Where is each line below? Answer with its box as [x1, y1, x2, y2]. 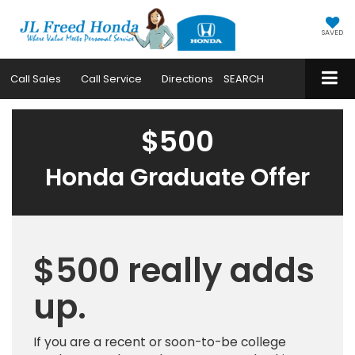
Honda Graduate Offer [45, 160, 310, 194]
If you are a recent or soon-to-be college [33, 333, 286, 350]
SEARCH [223, 71, 264, 86]
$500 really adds [33, 246, 315, 294]
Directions [162, 71, 213, 86]
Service [101, 71, 142, 86]
